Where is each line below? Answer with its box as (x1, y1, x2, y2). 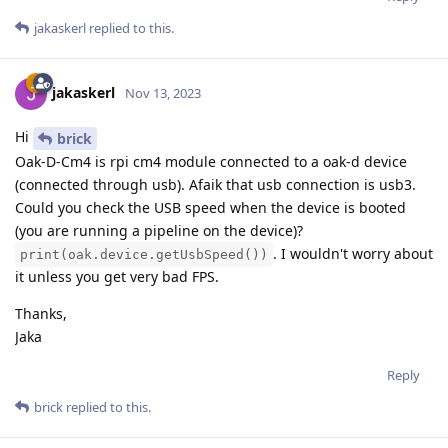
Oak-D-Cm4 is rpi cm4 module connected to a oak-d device (15, 152, 407, 172)
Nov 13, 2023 (125, 84, 201, 103)
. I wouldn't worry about (273, 244, 433, 264)
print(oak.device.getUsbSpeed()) (20, 247, 268, 263)
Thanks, (15, 304, 67, 324)
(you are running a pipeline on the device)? (15, 221, 303, 241)
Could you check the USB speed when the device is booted (15, 198, 406, 218)
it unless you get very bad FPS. (15, 267, 219, 287)
